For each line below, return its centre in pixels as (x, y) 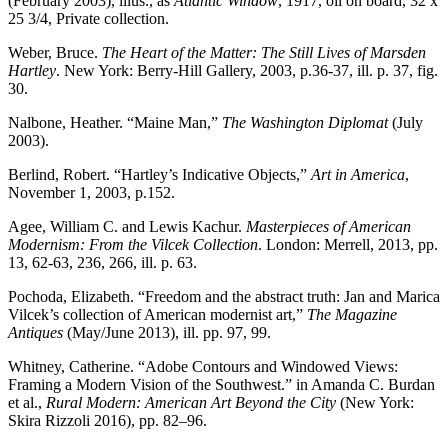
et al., (27, 402)
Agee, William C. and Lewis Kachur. (127, 226)
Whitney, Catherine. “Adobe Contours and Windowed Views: (203, 366)
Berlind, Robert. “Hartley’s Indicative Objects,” (159, 174)
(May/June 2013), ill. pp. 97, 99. (169, 332)
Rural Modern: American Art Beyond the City (191, 402)
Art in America (358, 174)
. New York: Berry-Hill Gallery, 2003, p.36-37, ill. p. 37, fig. (247, 70)
